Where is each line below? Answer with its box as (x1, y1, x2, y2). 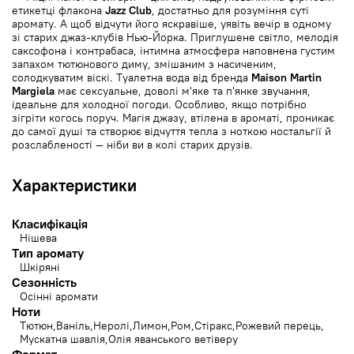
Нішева (20, 231, 57, 245)
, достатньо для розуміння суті (152, 3, 309, 17)
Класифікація (12, 216, 88, 232)
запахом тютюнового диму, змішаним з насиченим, (12, 57, 277, 71)
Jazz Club (105, 3, 152, 17)
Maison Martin (251, 70, 322, 85)
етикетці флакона (12, 3, 105, 17)
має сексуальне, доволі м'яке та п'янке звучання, (55, 84, 311, 98)
